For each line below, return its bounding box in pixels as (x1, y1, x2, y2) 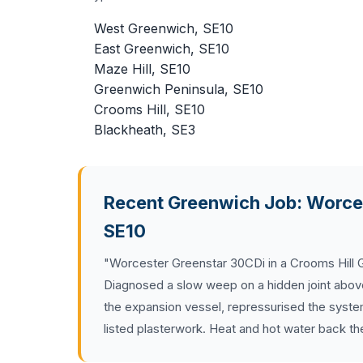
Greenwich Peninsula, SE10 (94, 81, 263, 97)
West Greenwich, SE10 (94, 20, 233, 36)
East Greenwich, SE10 (94, 41, 229, 57)
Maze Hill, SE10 (94, 61, 190, 77)
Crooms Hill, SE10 (94, 101, 205, 117)
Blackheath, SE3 (94, 122, 195, 138)
